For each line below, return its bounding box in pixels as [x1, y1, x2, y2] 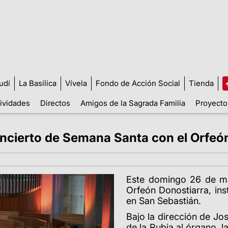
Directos [40, 98, 70, 108]
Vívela [65, 78, 87, 88]
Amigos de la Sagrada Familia [80, 98, 185, 108]
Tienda [188, 78, 214, 88]
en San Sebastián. [126, 195, 201, 206]
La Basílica [18, 78, 56, 88]
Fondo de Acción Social [95, 78, 180, 88]
